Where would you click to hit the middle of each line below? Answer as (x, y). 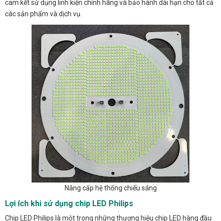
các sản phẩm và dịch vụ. (43, 14)
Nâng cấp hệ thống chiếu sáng (110, 188)
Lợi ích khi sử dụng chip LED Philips (69, 204)
